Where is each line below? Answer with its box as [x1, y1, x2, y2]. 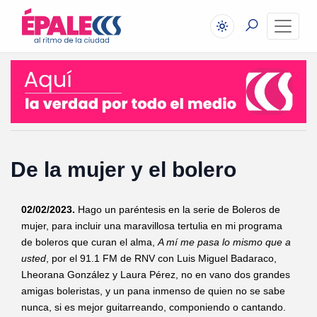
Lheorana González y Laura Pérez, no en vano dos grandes [21, 269, 290, 281]
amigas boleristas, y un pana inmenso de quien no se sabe [21, 285, 285, 297]
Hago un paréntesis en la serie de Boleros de [75, 204, 280, 216]
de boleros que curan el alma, [21, 236, 158, 248]
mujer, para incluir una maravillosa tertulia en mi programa [21, 220, 282, 232]
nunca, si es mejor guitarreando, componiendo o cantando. [21, 301, 286, 313]
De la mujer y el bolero [11, 158, 236, 182]
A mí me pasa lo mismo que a [158, 236, 291, 248]
